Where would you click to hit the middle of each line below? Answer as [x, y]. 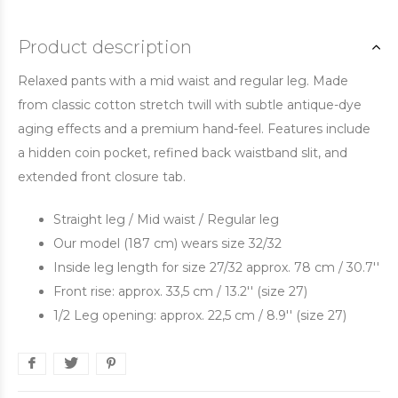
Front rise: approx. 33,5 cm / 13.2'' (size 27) [180, 291]
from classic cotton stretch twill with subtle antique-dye [190, 105]
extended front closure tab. [102, 177]
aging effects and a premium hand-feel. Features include [194, 129]
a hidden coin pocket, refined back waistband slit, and [183, 153]
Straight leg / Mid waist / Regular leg [166, 219]
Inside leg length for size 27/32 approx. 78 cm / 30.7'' [216, 267]
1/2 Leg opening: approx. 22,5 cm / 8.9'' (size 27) [200, 315]
